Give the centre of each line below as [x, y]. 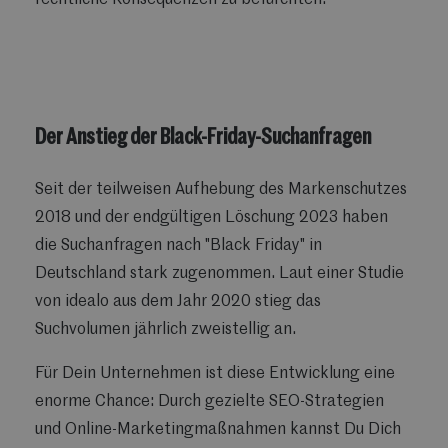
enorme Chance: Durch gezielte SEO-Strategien [209, 402]
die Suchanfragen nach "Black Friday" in [178, 246]
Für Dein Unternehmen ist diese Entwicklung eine [215, 374]
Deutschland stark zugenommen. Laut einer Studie [219, 274]
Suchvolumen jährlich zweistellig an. [165, 330]
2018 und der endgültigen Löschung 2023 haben [211, 218]
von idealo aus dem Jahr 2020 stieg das [178, 302]
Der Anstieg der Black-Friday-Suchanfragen [203, 137]
